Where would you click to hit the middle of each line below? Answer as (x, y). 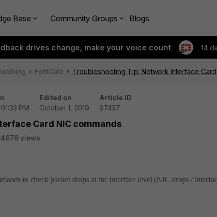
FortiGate (49, 71)
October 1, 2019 (64, 108)
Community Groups (84, 18)
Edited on (55, 98)
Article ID (116, 98)
